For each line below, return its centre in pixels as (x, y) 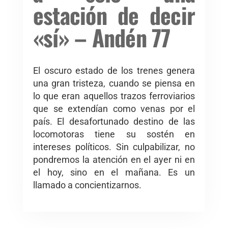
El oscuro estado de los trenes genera (114, 71)
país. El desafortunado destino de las (114, 122)
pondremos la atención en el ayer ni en (114, 160)
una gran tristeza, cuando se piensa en (114, 83)
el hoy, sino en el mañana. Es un (114, 173)
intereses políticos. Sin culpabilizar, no (114, 147)
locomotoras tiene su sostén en (114, 134)
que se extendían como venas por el (114, 109)
